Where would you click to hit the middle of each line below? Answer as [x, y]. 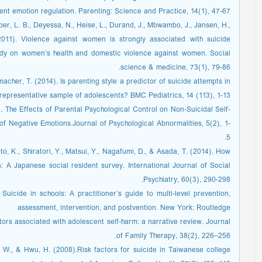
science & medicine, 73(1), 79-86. [175, 68]
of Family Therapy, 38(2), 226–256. [173, 236]
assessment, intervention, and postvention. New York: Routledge [124, 208]
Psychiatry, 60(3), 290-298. [187, 180]
